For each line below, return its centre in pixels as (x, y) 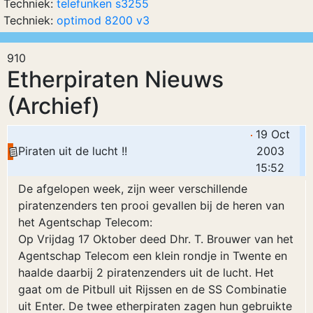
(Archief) (53, 106)
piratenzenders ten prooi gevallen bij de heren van (151, 205)
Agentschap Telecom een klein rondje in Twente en (153, 256)
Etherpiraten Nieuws (115, 79)
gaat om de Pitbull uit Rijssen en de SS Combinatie (152, 289)
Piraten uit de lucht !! (73, 151)
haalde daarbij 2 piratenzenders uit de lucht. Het (146, 272)
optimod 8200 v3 (103, 20)
